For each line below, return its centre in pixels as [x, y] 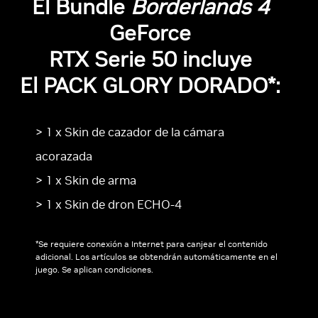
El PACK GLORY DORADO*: [150, 86]
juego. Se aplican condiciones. [94, 270]
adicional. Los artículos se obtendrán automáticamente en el [157, 257]
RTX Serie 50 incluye [150, 60]
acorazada [64, 157]
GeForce [150, 33]
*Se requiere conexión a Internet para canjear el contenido [152, 244]
